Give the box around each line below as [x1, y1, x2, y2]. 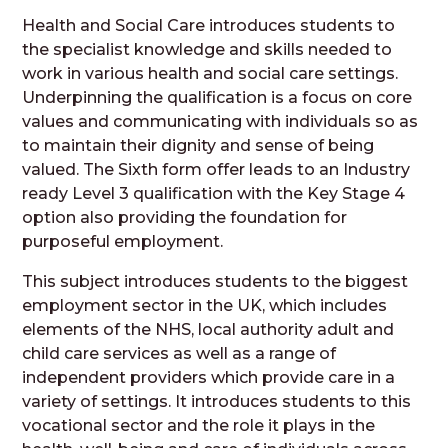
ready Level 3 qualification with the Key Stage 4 [22, 184, 406, 204]
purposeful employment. [22, 232, 228, 252]
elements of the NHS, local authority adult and [22, 320, 395, 340]
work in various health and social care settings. [22, 64, 399, 84]
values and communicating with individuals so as [22, 112, 419, 132]
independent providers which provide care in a [22, 368, 396, 388]
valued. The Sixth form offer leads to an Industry [22, 160, 411, 180]
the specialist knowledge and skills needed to [22, 40, 393, 60]
